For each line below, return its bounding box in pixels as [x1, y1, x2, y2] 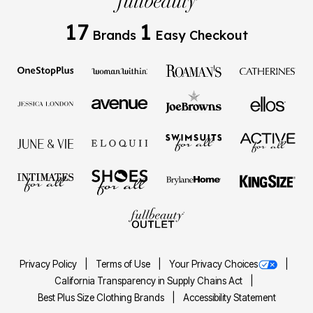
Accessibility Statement [182, 291, 276, 303]
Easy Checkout [152, 27, 248, 43]
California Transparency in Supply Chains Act [54, 275, 245, 286]
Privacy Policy [20, 258, 79, 270]
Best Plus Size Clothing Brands [37, 291, 166, 303]
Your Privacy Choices [169, 258, 258, 270]
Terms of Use [96, 258, 152, 270]
